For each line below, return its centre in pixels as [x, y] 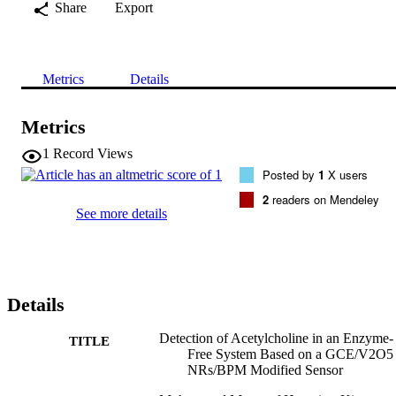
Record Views [93, 153]
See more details [122, 213]
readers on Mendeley [324, 199]
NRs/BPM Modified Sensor [265, 369]
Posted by [290, 174]
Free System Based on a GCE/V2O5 [290, 354]
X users [346, 174]
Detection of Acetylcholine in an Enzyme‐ [276, 338]
